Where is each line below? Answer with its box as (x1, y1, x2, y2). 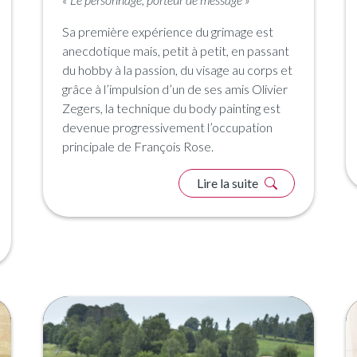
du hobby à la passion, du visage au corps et (62, 61, 292, 77)
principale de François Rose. (62, 138, 214, 154)
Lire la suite (196, 175, 261, 190)
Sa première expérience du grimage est (62, 23, 273, 39)
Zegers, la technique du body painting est (62, 100, 280, 116)
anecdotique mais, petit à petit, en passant (62, 42, 289, 58)
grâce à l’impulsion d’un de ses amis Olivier (62, 80, 288, 96)
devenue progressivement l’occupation (62, 119, 273, 135)
